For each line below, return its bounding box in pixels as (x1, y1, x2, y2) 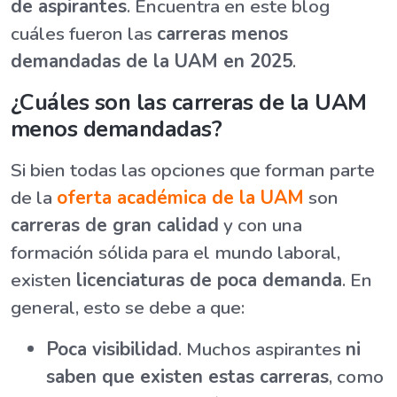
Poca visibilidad (46, 337, 178, 362)
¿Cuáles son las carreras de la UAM (11, 87, 367, 118)
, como (329, 364, 384, 389)
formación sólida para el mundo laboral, (11, 240, 340, 265)
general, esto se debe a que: (11, 295, 245, 320)
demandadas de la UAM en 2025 (11, 49, 292, 74)
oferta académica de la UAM (57, 185, 304, 210)
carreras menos (157, 21, 288, 46)
